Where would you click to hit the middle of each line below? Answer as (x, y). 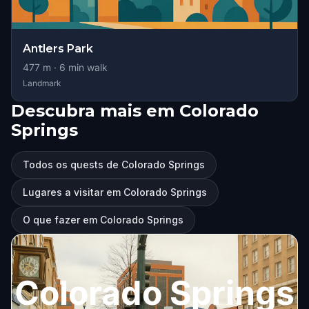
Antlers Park (58, 49)
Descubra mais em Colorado (135, 111)
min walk (87, 67)
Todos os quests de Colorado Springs (114, 165)
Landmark (42, 83)
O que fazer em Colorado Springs (103, 220)
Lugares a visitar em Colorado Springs (115, 192)
